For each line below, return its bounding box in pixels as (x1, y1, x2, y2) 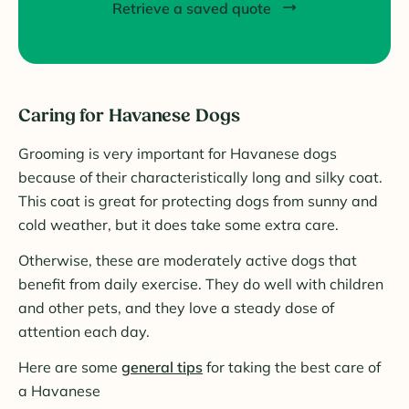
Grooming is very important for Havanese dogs (18, 144, 337, 163)
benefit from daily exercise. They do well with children (18, 275, 383, 294)
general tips (121, 358, 203, 377)
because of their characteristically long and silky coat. (18, 168, 383, 187)
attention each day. (18, 322, 150, 341)
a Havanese (18, 382, 100, 401)
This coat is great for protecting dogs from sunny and (18, 192, 378, 211)
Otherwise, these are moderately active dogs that (18, 251, 357, 270)
